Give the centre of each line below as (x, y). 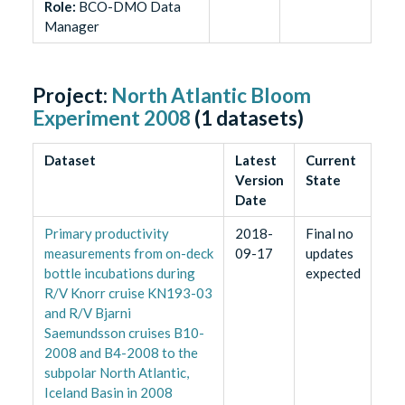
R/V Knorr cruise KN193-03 (128, 293)
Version (259, 180)
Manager (71, 27)
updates (329, 254)
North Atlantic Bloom (212, 96)
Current (330, 160)
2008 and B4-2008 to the (121, 353)
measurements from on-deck (128, 254)
